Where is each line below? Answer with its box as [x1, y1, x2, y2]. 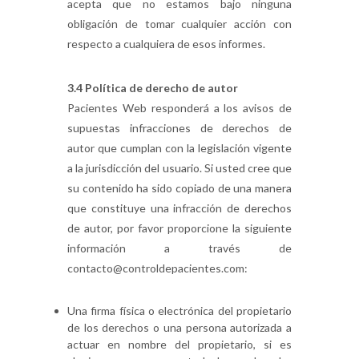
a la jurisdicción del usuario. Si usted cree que [67, 161, 292, 175]
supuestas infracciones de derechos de [67, 121, 292, 135]
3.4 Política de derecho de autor [67, 81, 238, 95]
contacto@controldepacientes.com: [67, 261, 248, 275]
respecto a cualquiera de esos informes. [67, 37, 265, 50]
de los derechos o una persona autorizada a [67, 321, 292, 334]
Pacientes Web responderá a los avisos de [67, 101, 292, 115]
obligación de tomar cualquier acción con [67, 17, 292, 30]
